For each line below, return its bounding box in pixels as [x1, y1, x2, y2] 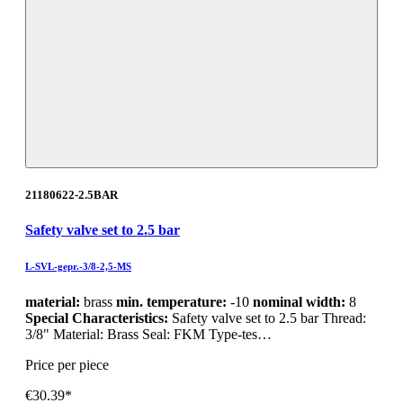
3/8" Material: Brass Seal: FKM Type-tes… [25, 327, 272, 343]
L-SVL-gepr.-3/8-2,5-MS [25, 261, 131, 273]
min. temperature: [116, 294, 227, 310]
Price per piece [25, 357, 109, 373]
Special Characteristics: [25, 310, 172, 327]
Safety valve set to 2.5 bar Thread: [172, 310, 366, 327]
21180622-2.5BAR [25, 188, 118, 202]
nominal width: [253, 294, 345, 310]
